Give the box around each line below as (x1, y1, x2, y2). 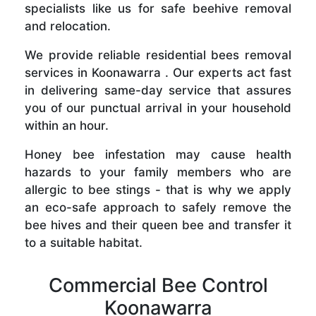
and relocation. (25, 19, 111, 34)
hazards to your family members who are (25, 165, 291, 180)
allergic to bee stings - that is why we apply (25, 183, 291, 197)
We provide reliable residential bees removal (25, 48, 291, 63)
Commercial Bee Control (48, 274, 268, 298)
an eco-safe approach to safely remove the (25, 200, 291, 215)
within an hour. (25, 119, 109, 133)
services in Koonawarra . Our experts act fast (25, 66, 291, 80)
